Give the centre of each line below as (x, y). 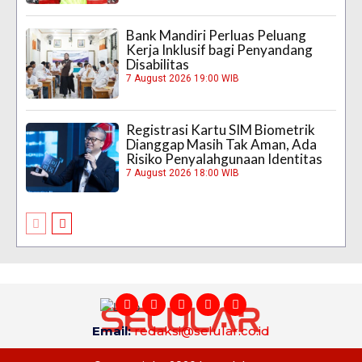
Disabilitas (158, 65)
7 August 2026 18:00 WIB (183, 173)
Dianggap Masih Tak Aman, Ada (222, 144)
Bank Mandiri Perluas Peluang (217, 36)
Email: (113, 330)
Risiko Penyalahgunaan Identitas (225, 158)
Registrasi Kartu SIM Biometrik (221, 129)
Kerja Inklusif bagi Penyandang (220, 50)
